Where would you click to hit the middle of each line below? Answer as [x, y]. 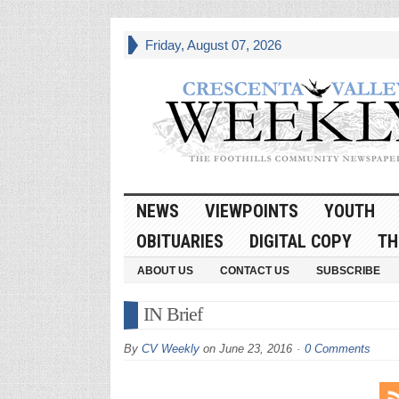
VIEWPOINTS [251, 211]
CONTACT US [254, 270]
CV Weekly [170, 348]
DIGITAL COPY [300, 241]
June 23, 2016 [255, 348]
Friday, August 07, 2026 [213, 45]
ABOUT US [165, 270]
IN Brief [172, 313]
